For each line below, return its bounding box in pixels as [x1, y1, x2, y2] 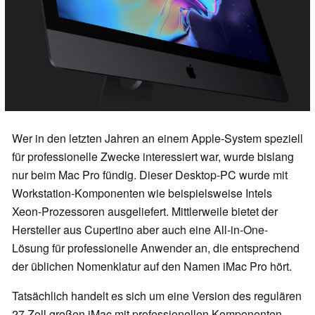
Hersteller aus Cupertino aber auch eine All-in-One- [12, 221, 268, 238]
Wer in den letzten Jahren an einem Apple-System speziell [12, 130, 303, 147]
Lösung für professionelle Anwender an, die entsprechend [12, 240, 300, 257]
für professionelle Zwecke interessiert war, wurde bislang [12, 148, 294, 165]
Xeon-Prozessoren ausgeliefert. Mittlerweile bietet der [12, 203, 278, 220]
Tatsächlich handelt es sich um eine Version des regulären [12, 288, 302, 304]
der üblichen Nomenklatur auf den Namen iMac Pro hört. [12, 258, 292, 275]
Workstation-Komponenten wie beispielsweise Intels [12, 185, 272, 202]
